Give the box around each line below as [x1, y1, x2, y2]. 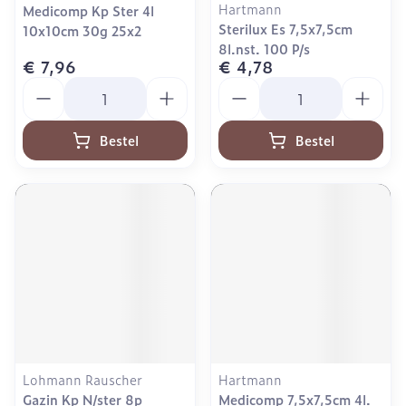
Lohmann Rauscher [23, 370, 142, 389]
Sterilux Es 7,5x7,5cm [218, 19, 353, 38]
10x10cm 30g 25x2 [23, 21, 141, 40]
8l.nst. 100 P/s [218, 39, 310, 58]
